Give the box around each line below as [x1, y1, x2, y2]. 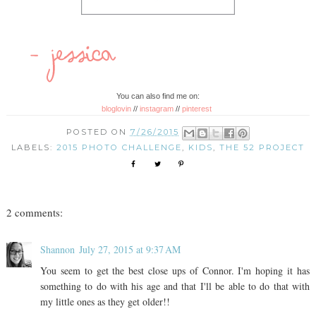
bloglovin [102, 104, 132, 113]
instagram [140, 104, 174, 113]
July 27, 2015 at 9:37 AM [78, 243, 181, 257]
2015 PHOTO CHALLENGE [56, 142, 182, 153]
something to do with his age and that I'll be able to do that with [39, 279, 310, 293]
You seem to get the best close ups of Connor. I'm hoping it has [39, 264, 310, 278]
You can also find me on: [116, 91, 200, 100]
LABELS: [11, 142, 56, 153]
